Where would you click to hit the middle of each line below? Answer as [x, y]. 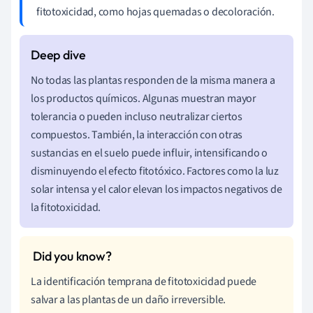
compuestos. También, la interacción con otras [137, 134]
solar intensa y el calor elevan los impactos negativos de [156, 189]
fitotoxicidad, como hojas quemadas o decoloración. [155, 12]
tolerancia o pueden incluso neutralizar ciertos [137, 116]
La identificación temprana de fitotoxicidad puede [144, 281]
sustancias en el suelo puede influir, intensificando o [150, 153]
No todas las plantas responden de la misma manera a [153, 80]
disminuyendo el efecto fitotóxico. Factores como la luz [155, 171]
